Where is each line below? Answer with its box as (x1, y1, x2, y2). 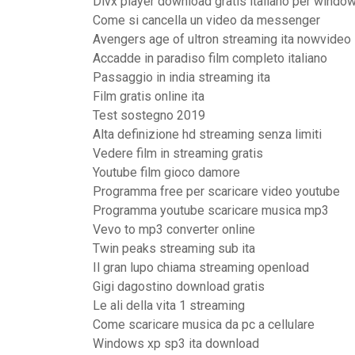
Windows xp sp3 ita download (93, 336, 259, 351)
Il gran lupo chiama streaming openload (93, 260, 309, 275)
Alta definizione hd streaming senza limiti (93, 127, 322, 142)
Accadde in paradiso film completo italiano (93, 51, 327, 66)
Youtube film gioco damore (93, 165, 240, 180)
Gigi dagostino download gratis (93, 279, 265, 294)
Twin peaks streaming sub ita (93, 241, 255, 256)
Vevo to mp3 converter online (93, 222, 255, 237)
